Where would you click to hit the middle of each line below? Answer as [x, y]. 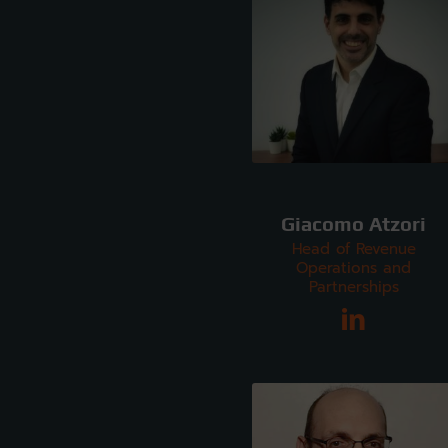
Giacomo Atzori [354, 223]
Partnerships [353, 286]
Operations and [354, 267]
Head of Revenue [353, 248]
